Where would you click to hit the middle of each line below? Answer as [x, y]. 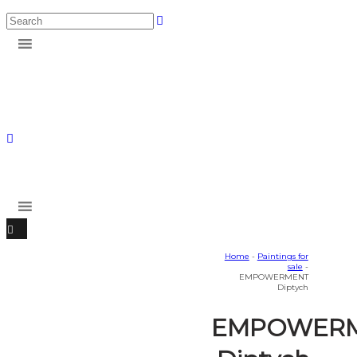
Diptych [292, 287]
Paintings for [282, 256]
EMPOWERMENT [273, 277]
